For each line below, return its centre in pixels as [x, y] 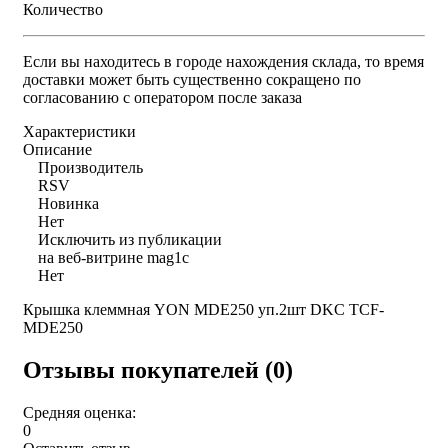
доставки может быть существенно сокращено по [192, 79]
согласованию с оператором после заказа [162, 97]
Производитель [90, 167]
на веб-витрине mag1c [113, 257]
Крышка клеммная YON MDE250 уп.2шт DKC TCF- [203, 309]
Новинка [68, 203]
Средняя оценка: [79, 412]
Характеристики [79, 131]
